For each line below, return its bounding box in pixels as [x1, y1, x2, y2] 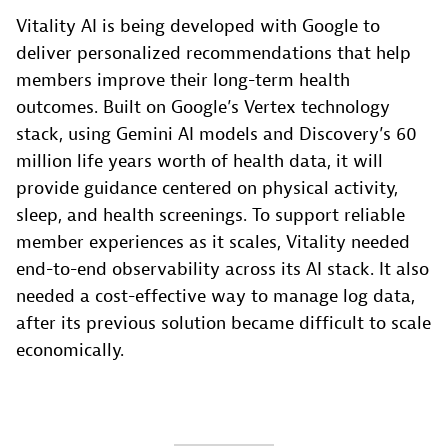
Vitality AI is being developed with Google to [16, 14, 380, 38]
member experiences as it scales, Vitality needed [16, 230, 410, 254]
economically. [16, 338, 124, 362]
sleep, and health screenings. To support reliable [16, 203, 405, 227]
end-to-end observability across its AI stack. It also [16, 257, 429, 281]
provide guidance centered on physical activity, [16, 176, 398, 200]
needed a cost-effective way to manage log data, [16, 284, 415, 308]
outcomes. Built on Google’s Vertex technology [16, 95, 390, 119]
